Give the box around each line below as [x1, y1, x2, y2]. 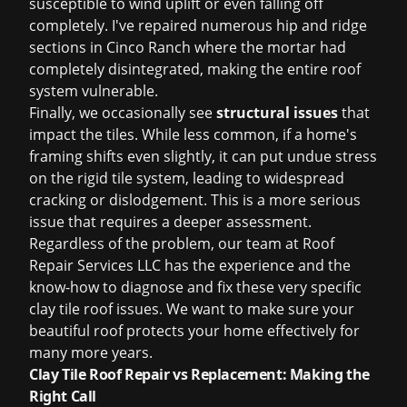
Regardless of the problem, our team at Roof [29, 233, 334, 253]
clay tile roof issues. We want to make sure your [29, 299, 354, 319]
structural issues [216, 103, 338, 123]
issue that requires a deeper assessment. [29, 212, 312, 232]
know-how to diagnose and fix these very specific [29, 277, 362, 297]
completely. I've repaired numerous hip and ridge [29, 15, 367, 35]
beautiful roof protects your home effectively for [29, 321, 360, 341]
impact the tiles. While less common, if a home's [29, 124, 357, 144]
